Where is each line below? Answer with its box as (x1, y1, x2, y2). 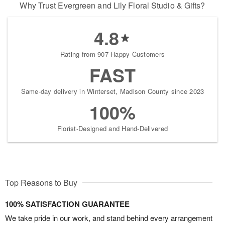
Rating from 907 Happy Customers (60, 49, 165, 59)
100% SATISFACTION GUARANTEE (5, 198, 130, 210)
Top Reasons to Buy (5, 177, 77, 189)
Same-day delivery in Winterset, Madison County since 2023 (21, 86, 204, 96)
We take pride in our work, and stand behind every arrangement (5, 212, 212, 223)
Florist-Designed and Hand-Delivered (57, 124, 168, 134)
